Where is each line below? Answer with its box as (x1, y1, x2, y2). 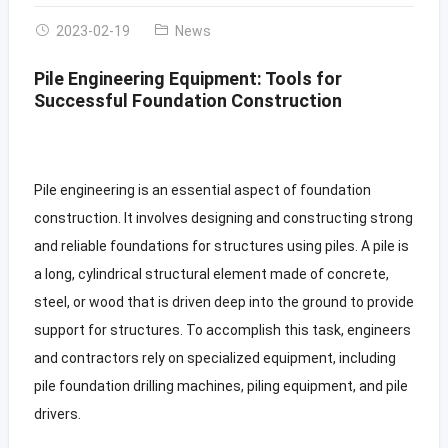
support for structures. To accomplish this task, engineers (33, 321, 411, 338)
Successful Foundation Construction (33, 89, 342, 111)
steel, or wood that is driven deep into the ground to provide (33, 293, 414, 310)
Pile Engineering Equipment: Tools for (33, 67, 342, 89)
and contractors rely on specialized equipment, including (33, 349, 396, 366)
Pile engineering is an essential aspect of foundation (33, 181, 371, 198)
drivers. (33, 405, 81, 422)
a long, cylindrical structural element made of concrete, (33, 265, 389, 282)
